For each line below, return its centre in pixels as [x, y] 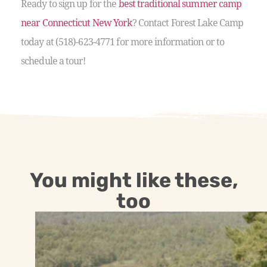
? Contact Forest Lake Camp [188, 22]
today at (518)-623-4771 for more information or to [123, 41]
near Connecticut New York [77, 22]
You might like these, [133, 180]
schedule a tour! [53, 60]
